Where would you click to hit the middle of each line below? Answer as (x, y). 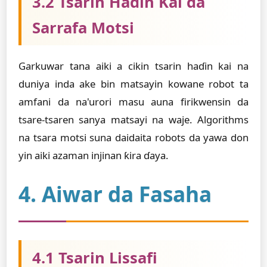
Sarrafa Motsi (83, 28)
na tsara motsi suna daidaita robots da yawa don (133, 137)
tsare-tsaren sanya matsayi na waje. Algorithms (133, 119)
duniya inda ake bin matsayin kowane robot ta (133, 84)
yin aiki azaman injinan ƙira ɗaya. (94, 155)
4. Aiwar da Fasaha (115, 194)
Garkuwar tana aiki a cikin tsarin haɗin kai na (133, 66)
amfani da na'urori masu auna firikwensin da (133, 102)
